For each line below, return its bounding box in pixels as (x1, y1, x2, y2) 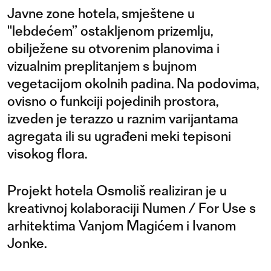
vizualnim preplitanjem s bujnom (7, 57, 197, 74)
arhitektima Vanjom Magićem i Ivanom (7, 217, 236, 234)
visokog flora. (7, 145, 87, 162)
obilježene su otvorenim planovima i (7, 39, 220, 57)
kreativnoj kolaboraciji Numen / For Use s (7, 199, 256, 217)
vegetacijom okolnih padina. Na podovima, (7, 74, 259, 92)
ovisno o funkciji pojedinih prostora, (7, 92, 218, 109)
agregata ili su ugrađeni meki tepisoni (7, 127, 231, 145)
